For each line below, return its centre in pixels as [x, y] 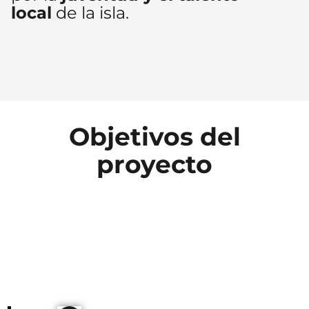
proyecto [154, 164]
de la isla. [90, 12]
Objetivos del [154, 136]
